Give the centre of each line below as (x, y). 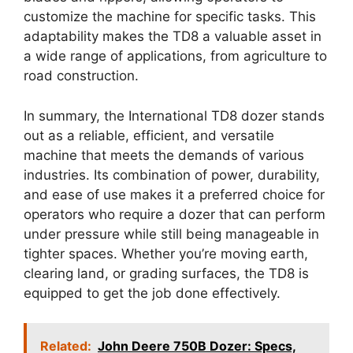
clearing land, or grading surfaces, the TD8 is (166, 273)
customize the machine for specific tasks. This (170, 17)
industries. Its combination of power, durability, (172, 175)
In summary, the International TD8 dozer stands (174, 115)
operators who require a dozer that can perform (175, 214)
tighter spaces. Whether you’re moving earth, (166, 253)
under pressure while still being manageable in (171, 234)
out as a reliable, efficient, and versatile (149, 135)
